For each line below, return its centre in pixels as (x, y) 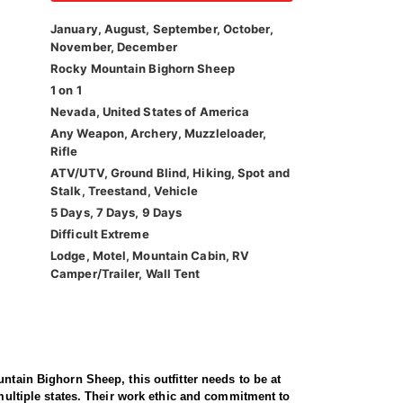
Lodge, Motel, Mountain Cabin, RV (150, 256)
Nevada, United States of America (150, 112)
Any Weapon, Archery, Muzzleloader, (159, 134)
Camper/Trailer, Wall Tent (125, 274)
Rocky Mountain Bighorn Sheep (143, 69)
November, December (114, 47)
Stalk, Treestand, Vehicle (125, 191)
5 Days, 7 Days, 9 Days (116, 213)
